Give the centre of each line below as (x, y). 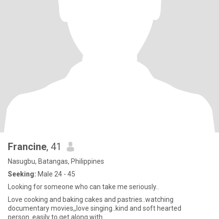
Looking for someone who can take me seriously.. (83, 187)
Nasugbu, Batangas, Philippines (56, 161)
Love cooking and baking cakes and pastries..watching (91, 199)
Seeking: (22, 174)
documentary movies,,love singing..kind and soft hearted (95, 208)
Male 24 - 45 (56, 174)
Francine (27, 147)
